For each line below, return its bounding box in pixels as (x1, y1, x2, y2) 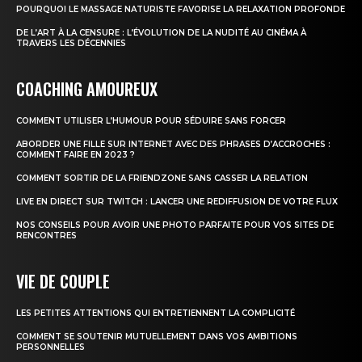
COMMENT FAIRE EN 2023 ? (16, 149, 135, 161)
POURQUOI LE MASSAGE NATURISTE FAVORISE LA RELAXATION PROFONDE (16, 4, 345, 15)
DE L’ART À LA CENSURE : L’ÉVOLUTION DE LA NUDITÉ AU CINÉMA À (16, 27, 306, 39)
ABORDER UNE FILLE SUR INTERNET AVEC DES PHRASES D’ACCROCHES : (16, 139, 330, 150)
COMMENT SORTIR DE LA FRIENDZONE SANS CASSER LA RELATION (16, 173, 308, 184)
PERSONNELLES (16, 342, 85, 353)
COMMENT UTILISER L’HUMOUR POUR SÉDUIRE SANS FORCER (16, 116, 286, 127)
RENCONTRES (16, 230, 77, 242)
